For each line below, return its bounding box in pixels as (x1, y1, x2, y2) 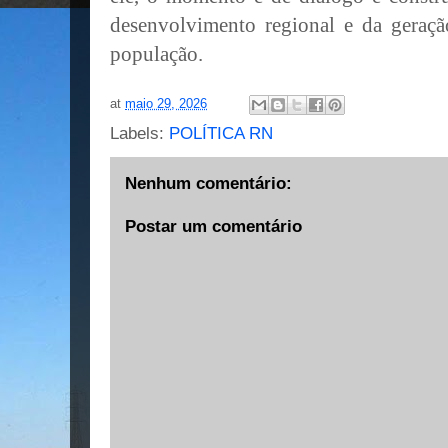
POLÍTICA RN (169, 124, 273, 143)
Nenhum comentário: (125, 174, 292, 193)
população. (110, 42, 203, 66)
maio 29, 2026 (125, 96, 207, 112)
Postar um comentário (125, 216, 302, 236)
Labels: (110, 124, 169, 143)
